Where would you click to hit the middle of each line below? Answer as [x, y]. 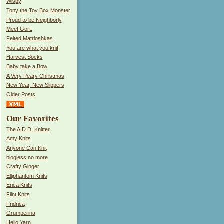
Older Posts [21, 94]
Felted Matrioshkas [29, 38]
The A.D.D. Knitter [28, 129]
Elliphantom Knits [27, 176]
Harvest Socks [24, 57]
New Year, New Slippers [35, 85]
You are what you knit [32, 48]
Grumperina [21, 213]
